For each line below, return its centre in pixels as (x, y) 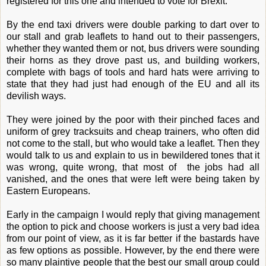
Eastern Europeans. (48, 191)
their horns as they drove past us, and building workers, (133, 60)
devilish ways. (36, 96)
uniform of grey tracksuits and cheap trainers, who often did (133, 131)
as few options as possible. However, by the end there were (133, 250)
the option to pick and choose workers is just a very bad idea (133, 226)
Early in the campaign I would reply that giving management (133, 214)
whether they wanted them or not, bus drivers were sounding (133, 48)
